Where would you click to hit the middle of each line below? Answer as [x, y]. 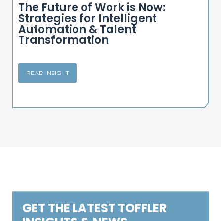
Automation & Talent [77, 30]
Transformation [63, 40]
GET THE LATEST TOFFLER [94, 208]
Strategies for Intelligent [88, 19]
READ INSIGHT [48, 73]
